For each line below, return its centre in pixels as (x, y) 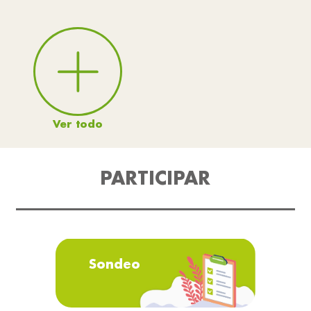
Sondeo (115, 264)
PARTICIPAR (155, 178)
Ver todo (78, 124)
